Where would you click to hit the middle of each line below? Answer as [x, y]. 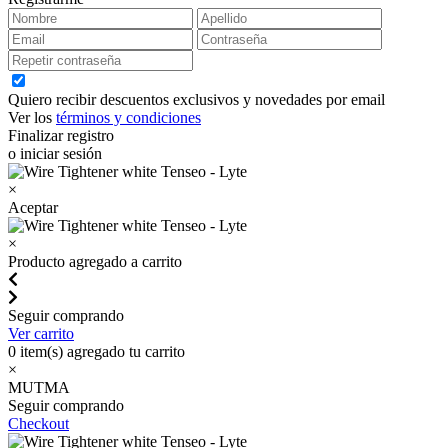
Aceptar [33, 207]
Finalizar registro [61, 135]
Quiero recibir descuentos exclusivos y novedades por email [196, 99]
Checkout [38, 423]
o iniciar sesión [55, 153]
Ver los [32, 117]
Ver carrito [41, 333]
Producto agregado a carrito [95, 261]
